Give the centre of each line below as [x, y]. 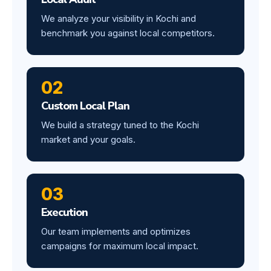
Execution [64, 212]
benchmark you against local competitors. [128, 33]
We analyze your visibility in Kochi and [119, 18]
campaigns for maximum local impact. [120, 246]
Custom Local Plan [85, 106]
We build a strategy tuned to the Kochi [120, 125]
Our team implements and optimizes [116, 231]
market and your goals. [88, 139]
